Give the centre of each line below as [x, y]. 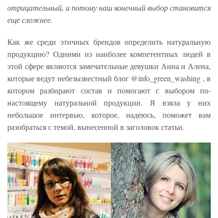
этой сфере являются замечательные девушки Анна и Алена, [109, 66]
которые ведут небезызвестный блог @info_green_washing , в [109, 78]
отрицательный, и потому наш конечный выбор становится [109, 8]
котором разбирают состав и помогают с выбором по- [109, 90]
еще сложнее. [30, 20]
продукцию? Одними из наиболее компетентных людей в [109, 54]
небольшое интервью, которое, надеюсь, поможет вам [109, 115]
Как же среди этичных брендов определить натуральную [109, 42]
